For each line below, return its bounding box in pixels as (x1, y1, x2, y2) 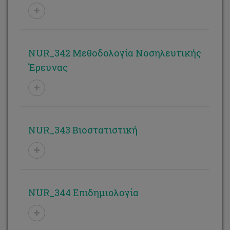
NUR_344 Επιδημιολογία (28, 186, 139, 199)
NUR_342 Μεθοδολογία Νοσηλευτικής (28, 47, 201, 59)
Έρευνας (28, 61, 68, 73)
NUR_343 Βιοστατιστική (28, 124, 138, 136)
